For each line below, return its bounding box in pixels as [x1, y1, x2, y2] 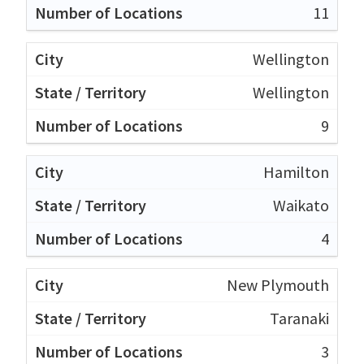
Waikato [273, 194, 329, 215]
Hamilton [263, 161, 329, 182]
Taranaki [270, 307, 329, 328]
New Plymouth [227, 274, 329, 295]
